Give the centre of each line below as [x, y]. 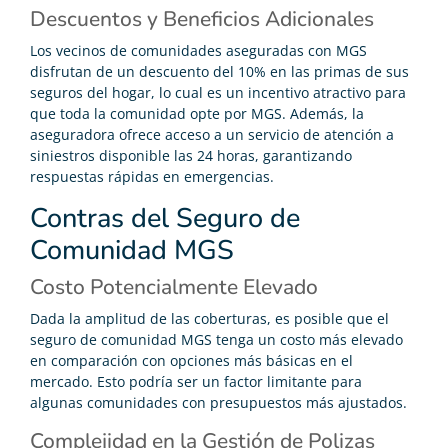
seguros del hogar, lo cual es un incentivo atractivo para [218, 93]
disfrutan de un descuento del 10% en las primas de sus [219, 72]
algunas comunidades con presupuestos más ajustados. [218, 403]
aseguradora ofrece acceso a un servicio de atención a [212, 135]
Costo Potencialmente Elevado [174, 287]
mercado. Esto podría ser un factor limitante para [196, 382]
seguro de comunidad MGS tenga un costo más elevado [216, 340]
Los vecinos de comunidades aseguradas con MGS [198, 51]
